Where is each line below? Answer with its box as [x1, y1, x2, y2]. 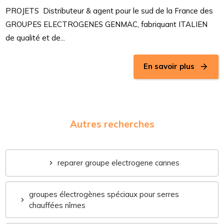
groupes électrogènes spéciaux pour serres [29, 189, 179, 199]
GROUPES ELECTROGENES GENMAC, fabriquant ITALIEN [5, 19, 208, 29]
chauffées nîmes [29, 200, 86, 210]
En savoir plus [143, 61, 194, 71]
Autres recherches [69, 117, 154, 130]
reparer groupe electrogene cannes [57, 158, 179, 168]
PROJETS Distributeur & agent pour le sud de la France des [5, 6, 213, 16]
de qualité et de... [5, 33, 65, 43]
